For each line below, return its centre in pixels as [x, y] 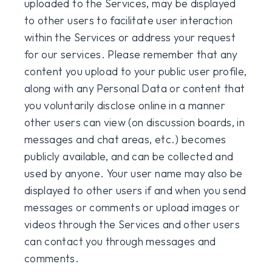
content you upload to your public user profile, [136, 71]
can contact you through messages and [120, 241]
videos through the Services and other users [132, 224]
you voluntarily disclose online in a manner [125, 105]
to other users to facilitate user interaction [129, 20]
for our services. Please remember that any [131, 54]
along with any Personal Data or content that [135, 88]
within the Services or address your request [130, 37]
